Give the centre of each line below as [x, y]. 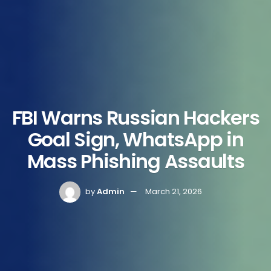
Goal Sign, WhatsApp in [135, 139]
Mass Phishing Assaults [135, 161]
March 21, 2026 [174, 191]
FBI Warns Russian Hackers [135, 117]
